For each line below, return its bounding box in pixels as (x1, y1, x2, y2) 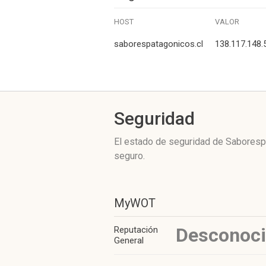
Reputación (114, 224, 158, 235)
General (114, 235, 144, 246)
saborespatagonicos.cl (114, 39, 203, 49)
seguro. (114, 150, 145, 161)
